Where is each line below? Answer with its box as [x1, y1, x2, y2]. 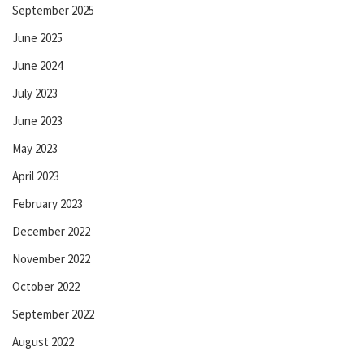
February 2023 [12, 195, 83, 211]
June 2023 [12, 112, 63, 128]
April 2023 [12, 167, 59, 184]
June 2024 [12, 57, 63, 73]
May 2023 [12, 140, 58, 156]
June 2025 [12, 29, 63, 45]
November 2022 [12, 250, 90, 266]
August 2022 [12, 333, 74, 349]
